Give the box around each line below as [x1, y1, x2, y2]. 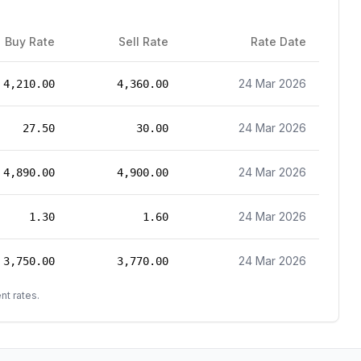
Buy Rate [5, 35, 55, 48]
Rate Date [251, 35, 306, 48]
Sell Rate [118, 35, 168, 48]
